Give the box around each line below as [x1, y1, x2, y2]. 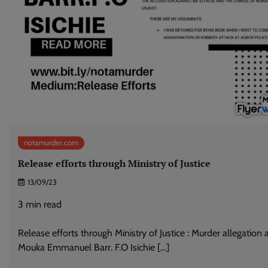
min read [26, 199, 62, 211]
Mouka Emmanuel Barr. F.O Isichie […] [18, 242, 169, 254]
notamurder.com [24, 138, 78, 147]
